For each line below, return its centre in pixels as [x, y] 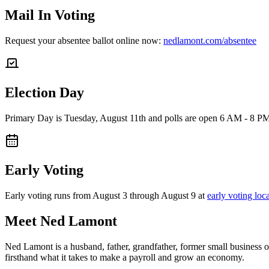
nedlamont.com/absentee [210, 41]
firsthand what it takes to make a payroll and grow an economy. [125, 257]
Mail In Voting [50, 15]
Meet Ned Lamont [61, 221]
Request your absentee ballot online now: [84, 41]
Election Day [44, 93]
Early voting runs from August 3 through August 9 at [106, 195]
